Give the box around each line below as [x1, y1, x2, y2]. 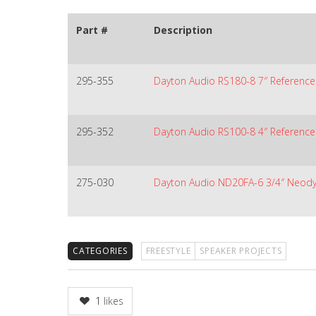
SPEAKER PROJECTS [200, 245, 282, 257]
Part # [76, 23, 108, 37]
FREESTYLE [145, 245, 191, 257]
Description [154, 23, 212, 37]
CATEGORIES [73, 245, 128, 257]
